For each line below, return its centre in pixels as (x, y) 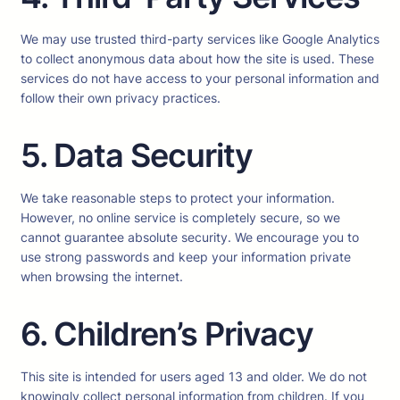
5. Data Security (137, 155)
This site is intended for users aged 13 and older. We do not (194, 376)
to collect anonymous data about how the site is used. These (197, 58)
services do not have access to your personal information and (200, 78)
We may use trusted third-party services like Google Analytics (200, 38)
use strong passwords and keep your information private (186, 256)
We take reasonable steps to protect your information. (178, 197)
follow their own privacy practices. (121, 97)
